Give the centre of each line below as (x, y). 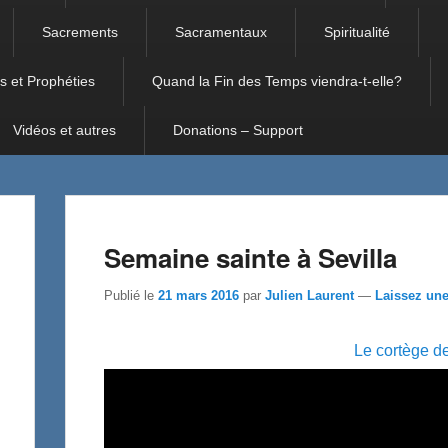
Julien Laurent (309, 295)
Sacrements (80, 32)
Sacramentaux (221, 32)
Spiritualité (357, 32)
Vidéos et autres (64, 130)
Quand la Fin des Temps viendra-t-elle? (277, 81)
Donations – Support (238, 130)
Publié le (131, 295)
